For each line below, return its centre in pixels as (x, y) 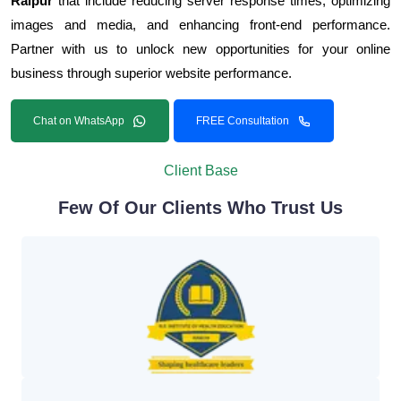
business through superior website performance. (151, 73)
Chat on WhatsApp (79, 120)
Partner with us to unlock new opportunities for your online (200, 48)
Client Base (200, 170)
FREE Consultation (243, 120)
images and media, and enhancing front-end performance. (200, 24)
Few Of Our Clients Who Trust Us (200, 207)
